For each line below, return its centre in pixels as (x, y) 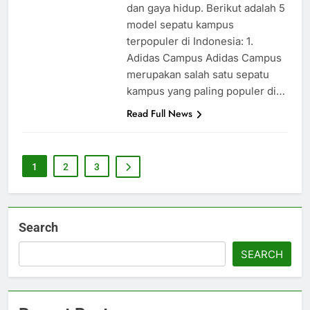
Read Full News (159, 114)
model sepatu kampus (180, 25)
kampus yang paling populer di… (206, 91)
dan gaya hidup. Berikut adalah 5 (206, 8)
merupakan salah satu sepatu (198, 75)
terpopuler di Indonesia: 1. (190, 42)
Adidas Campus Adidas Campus (204, 58)
